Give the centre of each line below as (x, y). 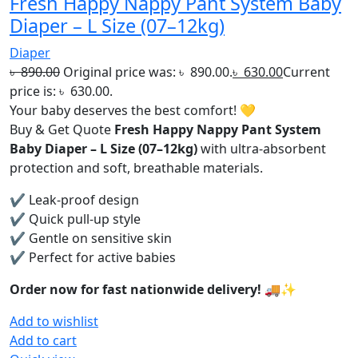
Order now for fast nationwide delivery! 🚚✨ (153, 290)
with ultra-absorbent (262, 149)
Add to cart (43, 341)
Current (306, 72)
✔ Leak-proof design (74, 200)
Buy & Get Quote (62, 130)
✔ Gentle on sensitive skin (91, 239)
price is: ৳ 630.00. (61, 91)
